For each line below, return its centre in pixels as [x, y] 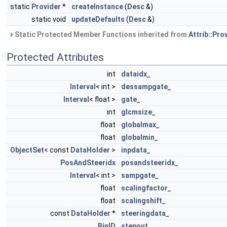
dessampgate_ [146, 87]
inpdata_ [136, 150]
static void [49, 19]
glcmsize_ [138, 112]
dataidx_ [136, 74]
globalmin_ [140, 137]
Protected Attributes [55, 57]
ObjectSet [27, 150]
